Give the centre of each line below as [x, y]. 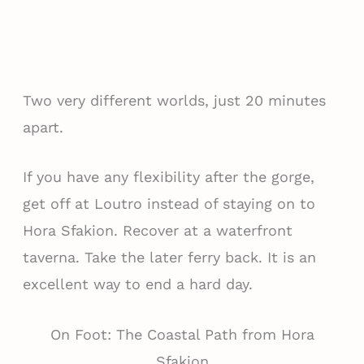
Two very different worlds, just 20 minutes [174, 100]
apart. [43, 127]
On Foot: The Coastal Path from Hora [182, 335]
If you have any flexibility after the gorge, [168, 177]
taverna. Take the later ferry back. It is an [169, 258]
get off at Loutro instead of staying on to [169, 204]
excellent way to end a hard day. [137, 284]
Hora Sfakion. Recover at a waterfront [157, 231]
